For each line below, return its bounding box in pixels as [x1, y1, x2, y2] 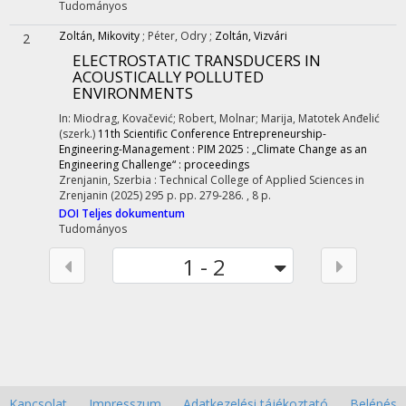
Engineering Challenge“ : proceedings [59, 157, 249, 172]
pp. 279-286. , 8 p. [179, 188, 271, 203]
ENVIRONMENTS [72, 82, 193, 103]
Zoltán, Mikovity [59, 28, 140, 43]
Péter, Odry [148, 28, 209, 43]
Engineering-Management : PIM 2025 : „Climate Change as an [59, 141, 367, 157]
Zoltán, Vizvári [215, 28, 287, 43]
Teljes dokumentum [82, 206, 185, 221]
